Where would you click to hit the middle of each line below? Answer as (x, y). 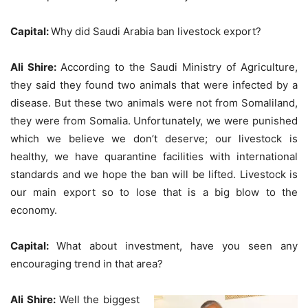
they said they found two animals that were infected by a (154, 85)
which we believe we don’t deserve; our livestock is (154, 138)
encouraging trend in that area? (87, 263)
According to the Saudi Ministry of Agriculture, (179, 67)
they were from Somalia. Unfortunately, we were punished (154, 120)
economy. (34, 210)
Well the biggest (99, 299)
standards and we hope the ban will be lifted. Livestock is (154, 174)
